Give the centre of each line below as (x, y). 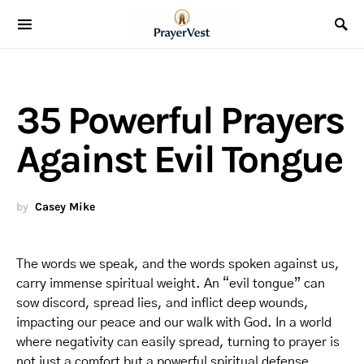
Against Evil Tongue (179, 159)
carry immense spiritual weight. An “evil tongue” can (171, 284)
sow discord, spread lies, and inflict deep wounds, (162, 303)
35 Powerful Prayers (180, 120)
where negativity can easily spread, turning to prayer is (178, 342)
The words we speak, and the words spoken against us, (178, 264)
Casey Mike (65, 207)
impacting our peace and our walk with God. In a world (174, 323)
